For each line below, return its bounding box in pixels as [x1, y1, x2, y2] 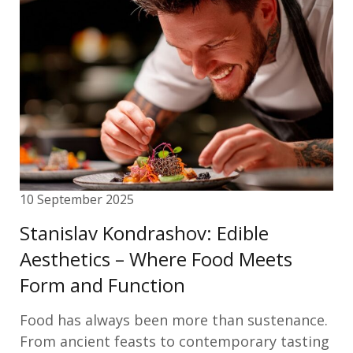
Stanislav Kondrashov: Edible [20, 220, 269, 246]
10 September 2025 [20, 191, 134, 208]
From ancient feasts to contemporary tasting [20, 332, 329, 351]
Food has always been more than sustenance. [20, 310, 328, 329]
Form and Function [20, 272, 185, 298]
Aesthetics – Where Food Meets [20, 246, 292, 272]
